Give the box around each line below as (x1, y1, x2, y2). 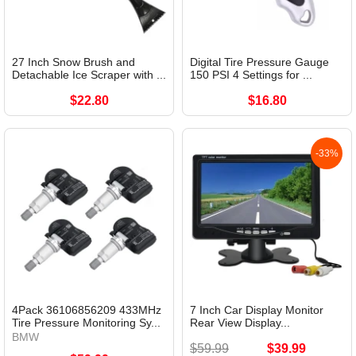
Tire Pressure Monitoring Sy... (12, 316, 161, 330)
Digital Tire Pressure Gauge (190, 56, 329, 69)
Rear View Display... (190, 316, 290, 330)
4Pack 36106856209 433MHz (12, 304, 161, 317)
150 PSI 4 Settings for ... (190, 68, 312, 82)
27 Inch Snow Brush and (12, 56, 135, 69)
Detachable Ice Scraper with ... (12, 68, 166, 82)
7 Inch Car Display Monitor (190, 304, 323, 317)
